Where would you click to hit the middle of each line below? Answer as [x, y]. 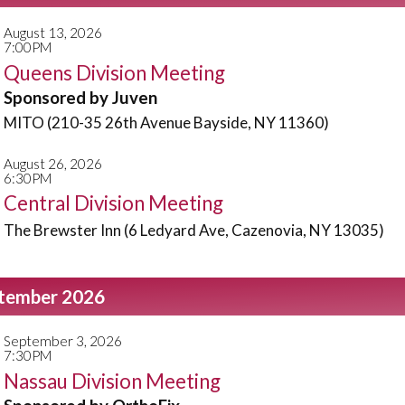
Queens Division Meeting [114, 72]
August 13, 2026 [53, 33]
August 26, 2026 [53, 163]
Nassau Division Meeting [112, 381]
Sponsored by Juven [80, 97]
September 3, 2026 [63, 341]
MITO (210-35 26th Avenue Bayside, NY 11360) [166, 122]
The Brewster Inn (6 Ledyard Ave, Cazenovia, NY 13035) [194, 230]
